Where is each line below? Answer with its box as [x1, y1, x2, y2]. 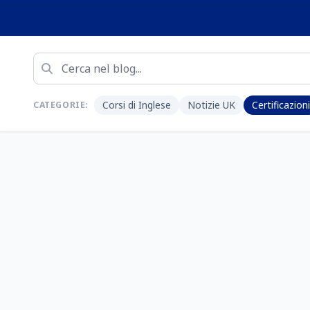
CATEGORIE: [33, 99, 89, 111]
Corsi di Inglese [102, 98, 171, 111]
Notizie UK [188, 98, 235, 111]
